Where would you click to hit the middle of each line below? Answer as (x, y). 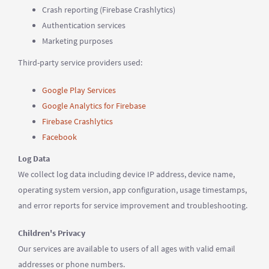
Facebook (59, 137)
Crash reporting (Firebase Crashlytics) (109, 10)
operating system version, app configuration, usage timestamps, (132, 190)
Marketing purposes (77, 41)
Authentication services (84, 25)
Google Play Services (79, 90)
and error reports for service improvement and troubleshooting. (133, 205)
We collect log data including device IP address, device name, (126, 174)
